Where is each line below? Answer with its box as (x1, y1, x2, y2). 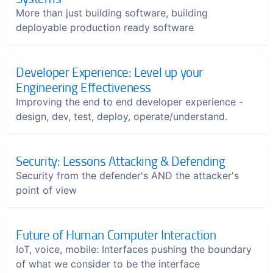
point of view (16, 183, 77, 196)
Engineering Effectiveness (16, 77, 152, 96)
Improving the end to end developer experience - (16, 95, 243, 108)
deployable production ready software (16, 21, 194, 34)
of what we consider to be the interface (16, 257, 200, 270)
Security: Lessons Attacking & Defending (16, 151, 225, 169)
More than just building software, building (16, 6, 208, 19)
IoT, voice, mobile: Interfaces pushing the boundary (16, 243, 252, 255)
